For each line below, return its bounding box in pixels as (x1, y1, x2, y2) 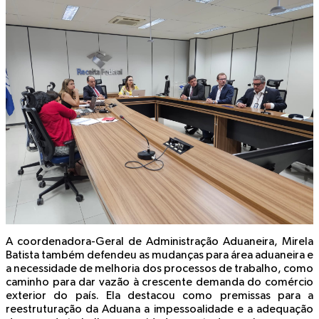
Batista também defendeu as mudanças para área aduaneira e (6, 250, 313, 262)
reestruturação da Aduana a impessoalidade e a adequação (6, 304, 313, 316)
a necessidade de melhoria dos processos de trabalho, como (6, 263, 313, 276)
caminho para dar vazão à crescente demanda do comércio (6, 277, 313, 289)
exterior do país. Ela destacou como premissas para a (6, 291, 313, 303)
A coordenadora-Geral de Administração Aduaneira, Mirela (6, 236, 313, 249)
